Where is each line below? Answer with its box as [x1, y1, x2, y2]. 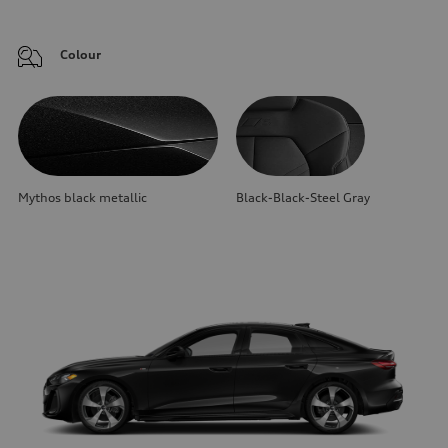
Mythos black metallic [18, 189, 147, 205]
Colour [60, 46, 101, 62]
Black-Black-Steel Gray [236, 189, 370, 205]
